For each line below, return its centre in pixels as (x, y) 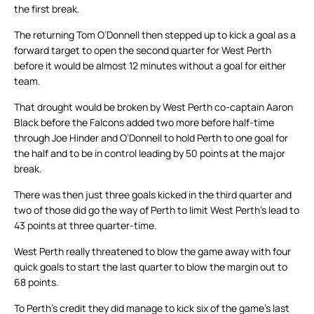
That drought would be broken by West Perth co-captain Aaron (153, 107)
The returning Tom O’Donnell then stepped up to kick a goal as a (155, 35)
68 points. (36, 282)
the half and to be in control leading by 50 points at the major (150, 153)
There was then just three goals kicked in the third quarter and (153, 195)
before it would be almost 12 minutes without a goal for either (150, 66)
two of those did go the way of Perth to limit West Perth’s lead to (157, 210)
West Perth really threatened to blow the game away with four (152, 252)
